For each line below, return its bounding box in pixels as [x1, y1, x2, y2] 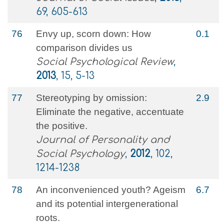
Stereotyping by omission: [36, 92, 147, 103]
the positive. [36, 120, 87, 131]
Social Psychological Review [36, 56, 173, 67]
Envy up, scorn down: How [36, 28, 151, 39]
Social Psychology [36, 148, 125, 159]
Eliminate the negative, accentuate [36, 106, 184, 117]
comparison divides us [36, 42, 132, 53]
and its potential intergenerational [36, 198, 178, 209]
